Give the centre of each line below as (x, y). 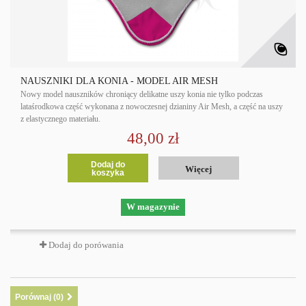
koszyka (108, 173)
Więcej (198, 169)
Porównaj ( (36, 297)
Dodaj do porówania (86, 245)
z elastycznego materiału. (60, 119)
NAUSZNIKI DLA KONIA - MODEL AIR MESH (119, 81)
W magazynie (153, 207)
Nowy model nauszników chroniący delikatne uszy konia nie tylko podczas (142, 95)
